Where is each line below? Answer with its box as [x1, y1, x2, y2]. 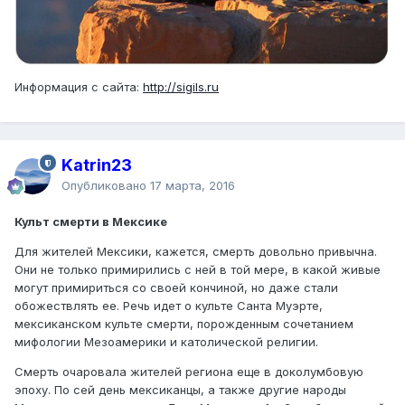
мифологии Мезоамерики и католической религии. [14, 334, 318, 350]
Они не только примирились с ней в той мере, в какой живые [14, 262, 381, 278]
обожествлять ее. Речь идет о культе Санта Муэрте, [14, 298, 323, 314]
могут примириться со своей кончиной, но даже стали [14, 280, 338, 296]
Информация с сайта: [14, 79, 143, 94]
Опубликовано [61, 178, 150, 193]
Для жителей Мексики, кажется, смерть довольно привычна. [14, 244, 377, 259]
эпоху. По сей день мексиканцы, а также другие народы [14, 382, 346, 398]
